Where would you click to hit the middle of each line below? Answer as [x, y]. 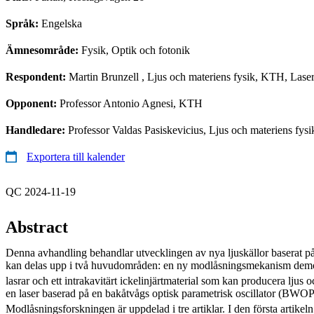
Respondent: [37, 76]
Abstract [37, 227]
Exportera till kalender [76, 156]
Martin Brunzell [104, 76]
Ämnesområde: [43, 50]
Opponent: [33, 103]
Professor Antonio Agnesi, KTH [131, 103]
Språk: [23, 23]
